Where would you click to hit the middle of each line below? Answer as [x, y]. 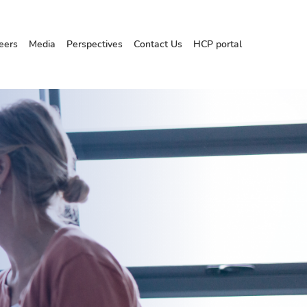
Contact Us [158, 44]
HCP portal [218, 44]
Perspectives [95, 44]
